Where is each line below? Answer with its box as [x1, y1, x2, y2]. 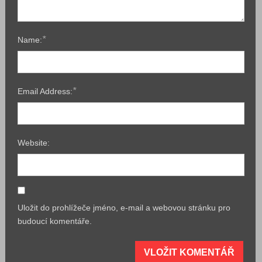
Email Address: [18, 87, 73, 96]
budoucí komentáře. [18, 216, 92, 226]
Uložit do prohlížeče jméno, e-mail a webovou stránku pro [18, 203, 231, 213]
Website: [18, 138, 50, 148]
